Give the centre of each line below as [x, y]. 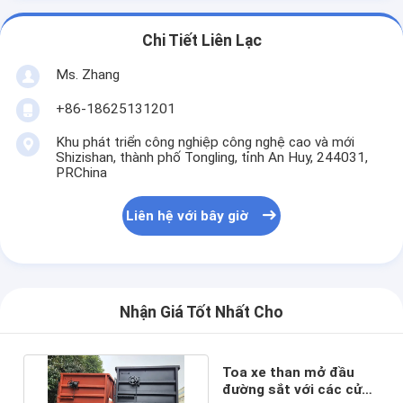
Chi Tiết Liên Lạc [201, 41]
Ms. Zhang [87, 74]
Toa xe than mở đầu [289, 372]
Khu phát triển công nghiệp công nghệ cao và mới [205, 142]
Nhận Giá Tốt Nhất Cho [201, 313]
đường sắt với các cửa [296, 389]
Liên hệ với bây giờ [188, 216]
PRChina [81, 172]
